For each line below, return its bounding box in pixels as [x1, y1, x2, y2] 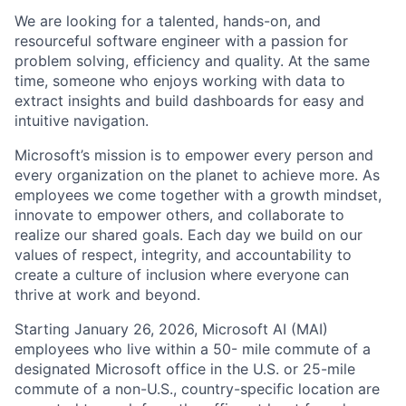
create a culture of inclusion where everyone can [14, 266, 349, 284]
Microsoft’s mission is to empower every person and [14, 146, 373, 164]
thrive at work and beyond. [14, 285, 200, 304]
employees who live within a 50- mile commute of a [14, 340, 371, 358]
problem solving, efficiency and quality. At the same [14, 52, 370, 70]
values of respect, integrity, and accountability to [14, 246, 352, 264]
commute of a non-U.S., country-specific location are [14, 380, 380, 398]
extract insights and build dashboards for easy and [14, 92, 364, 110]
